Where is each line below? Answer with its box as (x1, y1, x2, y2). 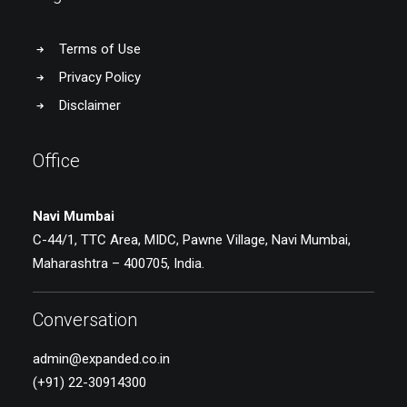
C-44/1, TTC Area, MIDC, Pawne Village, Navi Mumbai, (33, 232, 351, 248)
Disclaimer (58, 97, 121, 114)
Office (33, 150, 80, 172)
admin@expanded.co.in (33, 351, 170, 367)
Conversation (33, 309, 137, 331)
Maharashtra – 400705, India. (33, 255, 204, 272)
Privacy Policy (58, 69, 141, 85)
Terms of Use (58, 41, 141, 57)
